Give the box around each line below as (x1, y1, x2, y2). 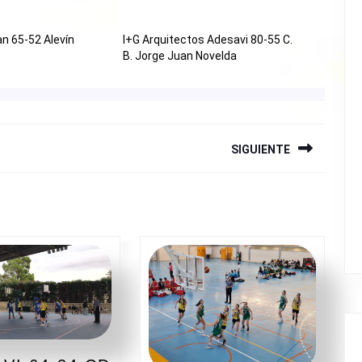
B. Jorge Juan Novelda (122, 49, 237, 63)
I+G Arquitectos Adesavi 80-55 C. (122, 33, 293, 47)
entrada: (27, 202, 81, 220)
